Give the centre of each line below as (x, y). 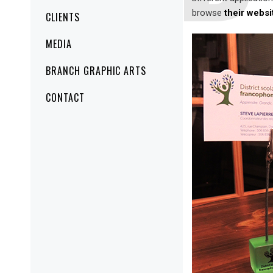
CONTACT (65, 97)
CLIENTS (63, 17)
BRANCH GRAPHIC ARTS (96, 70)
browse (208, 12)
